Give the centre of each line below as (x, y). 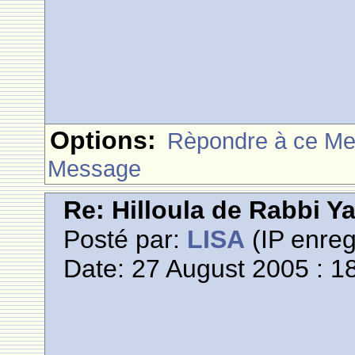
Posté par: (126, 239)
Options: (103, 140)
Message (95, 168)
